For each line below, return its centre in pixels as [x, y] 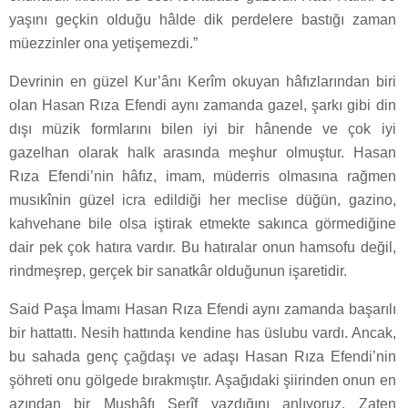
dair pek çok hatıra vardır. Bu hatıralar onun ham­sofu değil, [203, 248]
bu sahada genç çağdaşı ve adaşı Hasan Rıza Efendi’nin [203, 357]
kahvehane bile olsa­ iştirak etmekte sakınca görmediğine [203, 224]
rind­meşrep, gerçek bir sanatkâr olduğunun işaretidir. [178, 271]
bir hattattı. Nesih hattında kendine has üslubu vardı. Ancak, [203, 333]
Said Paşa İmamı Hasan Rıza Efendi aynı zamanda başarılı [203, 310]
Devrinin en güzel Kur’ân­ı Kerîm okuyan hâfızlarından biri [203, 82]
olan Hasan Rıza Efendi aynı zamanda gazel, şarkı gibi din [203, 106]
